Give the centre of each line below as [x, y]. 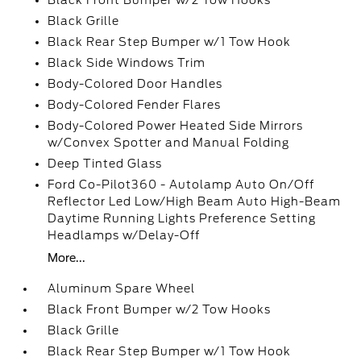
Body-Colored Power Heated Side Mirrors [176, 126]
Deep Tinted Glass [105, 164]
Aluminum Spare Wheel [122, 288]
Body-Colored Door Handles [135, 84]
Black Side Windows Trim [127, 63]
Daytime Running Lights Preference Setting [182, 218]
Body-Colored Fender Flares [135, 105]
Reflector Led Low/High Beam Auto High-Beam [195, 201]
